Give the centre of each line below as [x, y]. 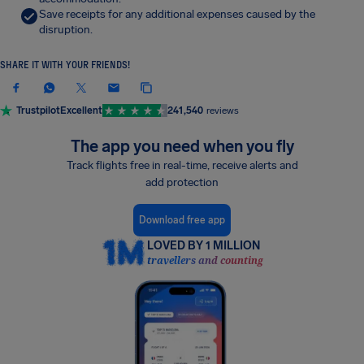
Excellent [81, 110]
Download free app [182, 220]
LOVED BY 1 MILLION [203, 246]
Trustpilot [38, 110]
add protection [182, 182]
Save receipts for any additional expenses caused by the [177, 14]
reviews [223, 110]
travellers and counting [205, 261]
